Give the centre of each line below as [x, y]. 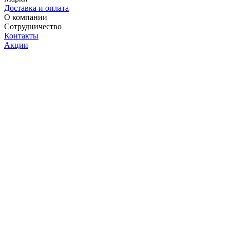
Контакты [21, 35]
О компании [26, 17]
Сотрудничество [33, 26]
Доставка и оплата [36, 8]
